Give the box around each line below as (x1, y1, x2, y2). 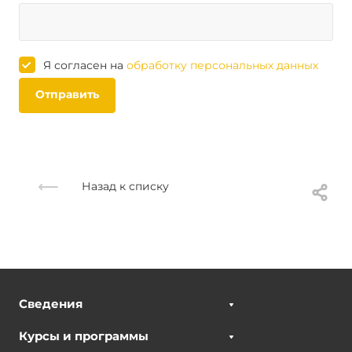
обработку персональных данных (126, 58, 318, 72)
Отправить (35, 87, 99, 101)
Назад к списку (79, 179, 169, 193)
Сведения (19, 296, 82, 311)
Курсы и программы (19, 328, 148, 343)
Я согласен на (43, 58, 126, 72)
